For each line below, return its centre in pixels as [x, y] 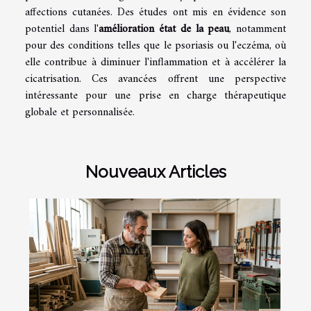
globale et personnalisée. [80, 112]
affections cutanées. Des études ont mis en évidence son [155, 12]
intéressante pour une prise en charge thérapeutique [155, 95]
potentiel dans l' [62, 29]
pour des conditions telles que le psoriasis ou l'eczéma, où [155, 45]
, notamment [258, 29]
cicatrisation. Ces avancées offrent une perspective [155, 79]
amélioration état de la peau [164, 29]
